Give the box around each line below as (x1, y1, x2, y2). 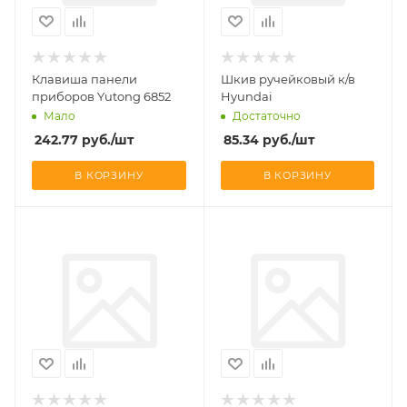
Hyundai (220, 88, 273, 104)
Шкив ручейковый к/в (220, 71, 355, 86)
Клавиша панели (32, 71, 137, 86)
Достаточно (232, 109, 301, 124)
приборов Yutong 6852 (32, 88, 171, 104)
